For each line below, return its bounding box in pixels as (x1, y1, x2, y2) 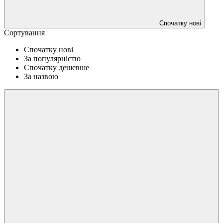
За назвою (24, 72, 58, 81)
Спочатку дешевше (24, 63, 89, 72)
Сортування (4, 28, 45, 37)
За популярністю (24, 54, 81, 63)
